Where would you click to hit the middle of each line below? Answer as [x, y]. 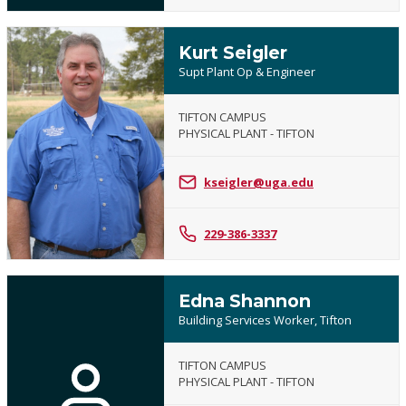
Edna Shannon [244, 301]
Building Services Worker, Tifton [265, 320]
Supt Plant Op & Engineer [246, 72]
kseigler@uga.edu [258, 183]
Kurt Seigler [232, 53]
